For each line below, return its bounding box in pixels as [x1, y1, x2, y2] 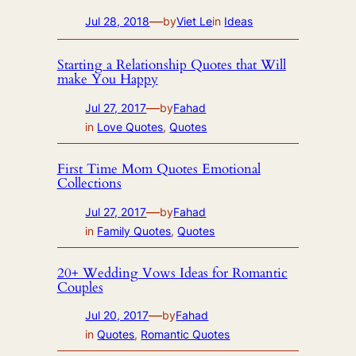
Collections [56, 173, 122, 192]
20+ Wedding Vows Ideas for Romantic [56, 263, 288, 282]
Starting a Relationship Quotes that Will [56, 55, 286, 74]
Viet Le [176, 14, 213, 28]
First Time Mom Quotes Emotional [56, 159, 261, 178]
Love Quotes [97, 119, 164, 133]
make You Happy [56, 69, 158, 88]
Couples [56, 277, 103, 296]
